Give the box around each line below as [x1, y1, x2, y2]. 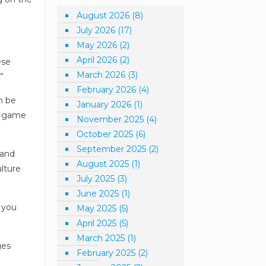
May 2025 [77, 203, 117, 214]
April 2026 [77, 55, 118, 65]
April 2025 [77, 218, 117, 229]
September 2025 [77, 144, 147, 154]
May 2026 [77, 40, 118, 50]
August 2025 [77, 159, 129, 169]
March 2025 [77, 233, 125, 243]
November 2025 [77, 114, 144, 125]
